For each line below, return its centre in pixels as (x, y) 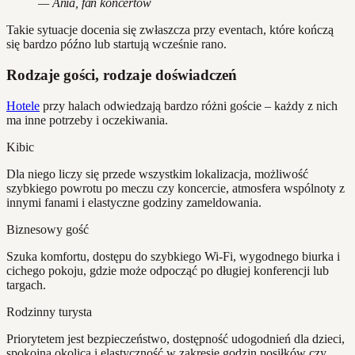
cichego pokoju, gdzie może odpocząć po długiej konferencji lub (168, 270)
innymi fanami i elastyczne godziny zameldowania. (134, 202)
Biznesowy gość (48, 229)
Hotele (23, 105)
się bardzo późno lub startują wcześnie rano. (116, 44)
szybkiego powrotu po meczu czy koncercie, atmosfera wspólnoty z (176, 188)
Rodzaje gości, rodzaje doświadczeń (122, 75)
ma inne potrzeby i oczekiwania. (87, 120)
